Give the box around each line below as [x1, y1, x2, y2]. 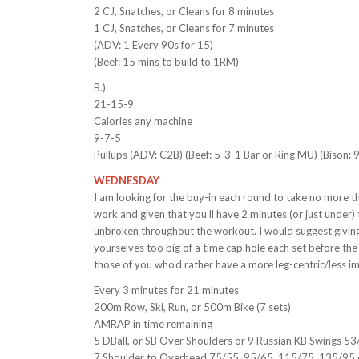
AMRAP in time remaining [94, 317, 213, 331]
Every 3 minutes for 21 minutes [94, 284, 240, 297]
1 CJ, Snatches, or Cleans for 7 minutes [94, 22, 275, 35]
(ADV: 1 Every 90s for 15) [94, 38, 214, 52]
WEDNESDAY [94, 174, 160, 188]
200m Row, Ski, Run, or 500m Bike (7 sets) [94, 301, 292, 314]
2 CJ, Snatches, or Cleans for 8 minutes [94, 5, 275, 18]
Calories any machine [94, 115, 193, 128]
